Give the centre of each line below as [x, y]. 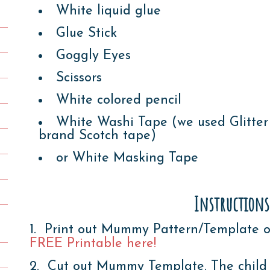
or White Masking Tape [127, 158]
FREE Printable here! [93, 243]
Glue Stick [86, 33]
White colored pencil [118, 100]
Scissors [79, 78]
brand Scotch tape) [97, 136]
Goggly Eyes [93, 55]
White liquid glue [108, 11]
